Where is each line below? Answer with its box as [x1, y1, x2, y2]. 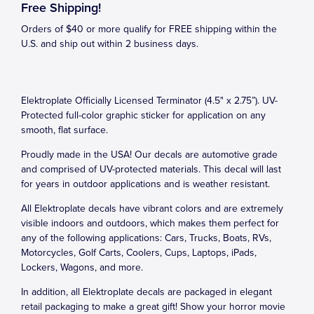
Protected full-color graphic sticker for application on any [21, 109, 266, 121]
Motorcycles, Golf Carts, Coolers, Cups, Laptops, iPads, [21, 247, 257, 259]
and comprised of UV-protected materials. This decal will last [21, 163, 281, 175]
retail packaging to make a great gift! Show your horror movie [21, 301, 285, 313]
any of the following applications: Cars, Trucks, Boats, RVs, [21, 232, 271, 244]
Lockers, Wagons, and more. [21, 261, 143, 273]
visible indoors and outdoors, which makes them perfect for [21, 217, 279, 229]
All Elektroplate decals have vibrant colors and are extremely [21, 203, 283, 214]
